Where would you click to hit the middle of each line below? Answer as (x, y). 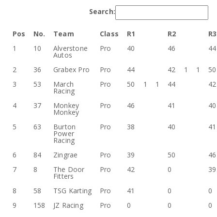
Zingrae (65, 155)
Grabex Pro (71, 70)
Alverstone (70, 48)
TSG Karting (72, 191)
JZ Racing (68, 205)
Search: (102, 11)
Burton (64, 127)
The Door (69, 169)
